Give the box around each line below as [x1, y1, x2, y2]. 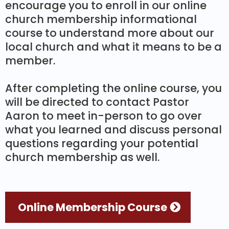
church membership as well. [5, 150, 159, 165]
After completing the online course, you [5, 81, 222, 96]
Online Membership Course [18, 200, 167, 215]
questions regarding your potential [5, 136, 198, 151]
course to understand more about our [5, 26, 214, 41]
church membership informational [5, 12, 197, 27]
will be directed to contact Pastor [5, 95, 189, 110]
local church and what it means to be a [5, 39, 222, 55]
